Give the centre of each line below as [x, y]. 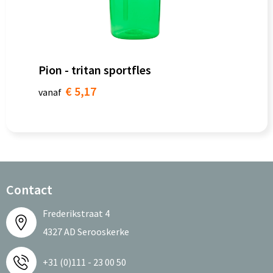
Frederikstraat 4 [76, 213]
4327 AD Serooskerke [86, 232]
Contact [29, 190]
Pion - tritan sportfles [94, 70]
